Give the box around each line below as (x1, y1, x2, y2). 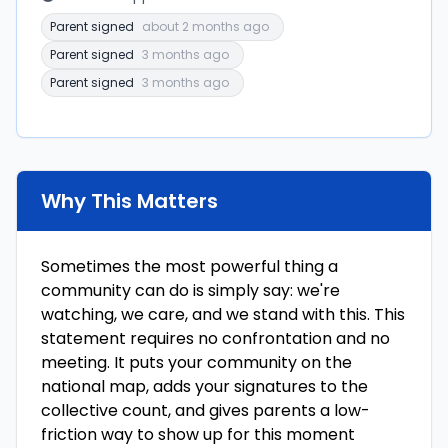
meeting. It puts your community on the (41, 351, 352, 374)
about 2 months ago (142, 18, 269, 35)
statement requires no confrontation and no (41, 327, 390, 350)
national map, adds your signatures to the (41, 375, 368, 398)
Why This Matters (41, 187, 218, 215)
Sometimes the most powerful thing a (41, 255, 338, 278)
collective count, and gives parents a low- (41, 399, 370, 422)
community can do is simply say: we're (41, 279, 340, 302)
